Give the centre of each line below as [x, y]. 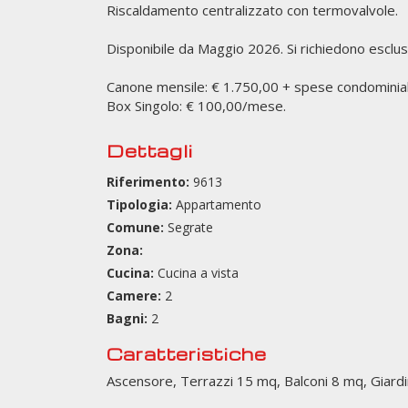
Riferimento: [148, 182]
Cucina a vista [196, 273]
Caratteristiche [187, 354]
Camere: [134, 296]
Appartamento [217, 204]
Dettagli [150, 151]
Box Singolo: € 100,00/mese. [196, 106]
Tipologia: [139, 204]
